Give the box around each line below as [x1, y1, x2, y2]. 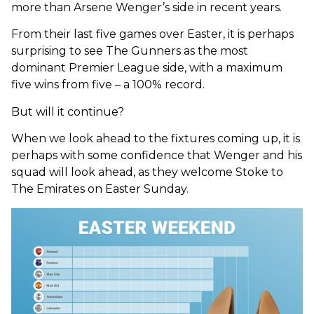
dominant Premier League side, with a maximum [11, 61, 282, 75]
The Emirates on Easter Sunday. [11, 182, 189, 196]
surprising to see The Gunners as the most [11, 44, 248, 58]
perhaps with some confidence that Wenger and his [11, 149, 302, 163]
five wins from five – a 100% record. [11, 78, 205, 92]
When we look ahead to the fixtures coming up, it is [11, 132, 300, 146]
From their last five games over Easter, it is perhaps [11, 27, 294, 41]
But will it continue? [11, 104, 124, 118]
